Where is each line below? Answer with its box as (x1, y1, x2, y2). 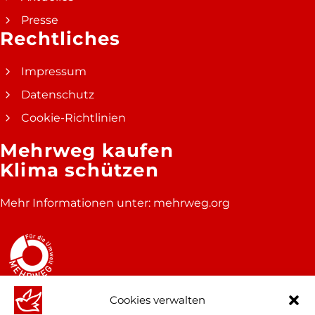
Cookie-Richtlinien (21, 110, 126, 124)
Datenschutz (21, 87, 94, 101)
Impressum (21, 64, 86, 78)
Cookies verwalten (110, 293, 205, 307)
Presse (21, 13, 58, 27)
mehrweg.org (153, 195, 230, 210)
